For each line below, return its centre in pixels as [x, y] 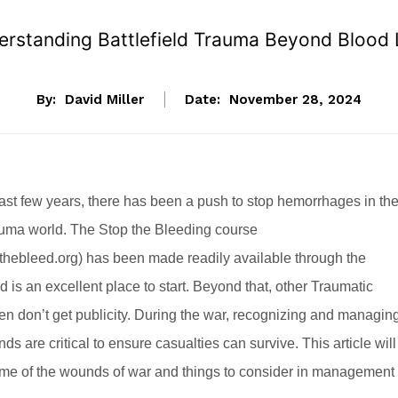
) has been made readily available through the [222, 259]
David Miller [104, 100]
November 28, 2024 [295, 100]
